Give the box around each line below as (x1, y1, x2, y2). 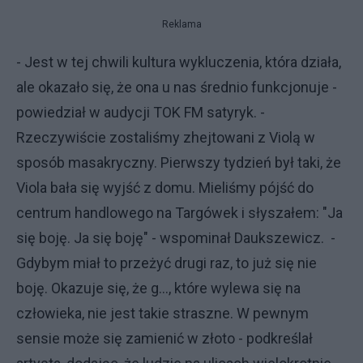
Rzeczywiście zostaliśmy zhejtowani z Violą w (16, 129, 315, 146)
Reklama (161, 19, 202, 30)
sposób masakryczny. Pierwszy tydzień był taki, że (16, 154, 341, 171)
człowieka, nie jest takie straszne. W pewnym (16, 305, 309, 322)
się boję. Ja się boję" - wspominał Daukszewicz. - (16, 229, 335, 246)
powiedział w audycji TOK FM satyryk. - (16, 104, 265, 121)
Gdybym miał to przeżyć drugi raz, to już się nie (16, 254, 317, 271)
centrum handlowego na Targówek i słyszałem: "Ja (16, 204, 343, 221)
